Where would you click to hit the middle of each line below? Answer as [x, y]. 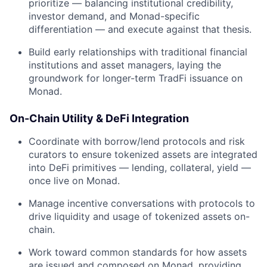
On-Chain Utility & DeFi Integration [99, 118]
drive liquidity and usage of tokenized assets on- [139, 216]
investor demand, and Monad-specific [114, 16]
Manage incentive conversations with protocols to [142, 203]
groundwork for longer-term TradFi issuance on [136, 78]
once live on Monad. [74, 181]
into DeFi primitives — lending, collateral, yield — [140, 167]
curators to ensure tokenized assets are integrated [143, 154]
